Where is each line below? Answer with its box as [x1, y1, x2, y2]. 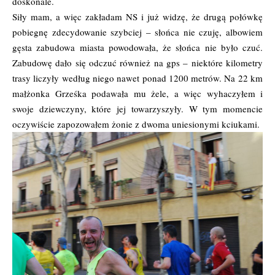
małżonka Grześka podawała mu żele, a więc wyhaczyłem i [12, 87, 263, 100]
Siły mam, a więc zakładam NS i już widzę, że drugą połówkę [12, 10, 263, 23]
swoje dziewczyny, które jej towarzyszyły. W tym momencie [12, 103, 263, 115]
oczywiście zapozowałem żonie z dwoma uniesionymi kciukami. [12, 118, 260, 131]
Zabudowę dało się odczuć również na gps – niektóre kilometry [12, 56, 263, 69]
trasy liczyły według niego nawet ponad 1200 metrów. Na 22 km [12, 72, 263, 85]
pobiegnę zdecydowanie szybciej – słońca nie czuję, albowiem [12, 26, 263, 39]
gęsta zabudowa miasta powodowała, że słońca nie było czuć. [12, 41, 263, 54]
